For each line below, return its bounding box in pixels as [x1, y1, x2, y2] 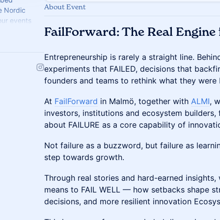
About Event [44, 2, 86, 11]
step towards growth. [44, 152, 124, 162]
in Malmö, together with [98, 96, 191, 106]
